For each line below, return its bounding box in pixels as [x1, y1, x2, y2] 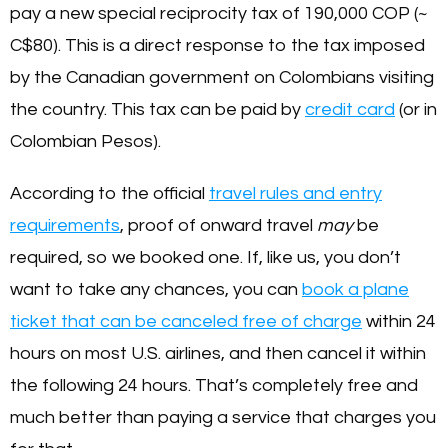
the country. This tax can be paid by [10, 99, 305, 119]
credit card [305, 99, 395, 119]
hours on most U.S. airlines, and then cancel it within [10, 343, 426, 363]
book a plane [302, 279, 409, 299]
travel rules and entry [209, 183, 382, 203]
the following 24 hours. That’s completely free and [10, 375, 418, 395]
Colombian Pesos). [10, 131, 161, 151]
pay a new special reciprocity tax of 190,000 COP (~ [10, 3, 427, 23]
